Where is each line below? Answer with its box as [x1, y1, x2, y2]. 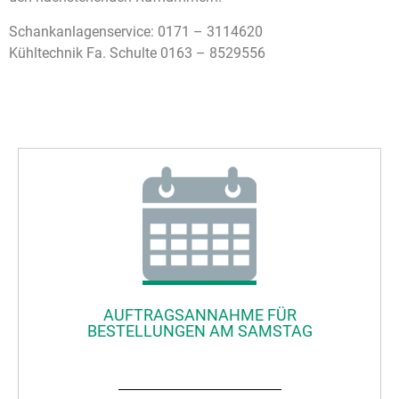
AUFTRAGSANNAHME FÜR [102, 305, 297, 325]
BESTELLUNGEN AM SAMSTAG [86, 322, 313, 341]
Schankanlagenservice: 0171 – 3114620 [9, 22, 263, 40]
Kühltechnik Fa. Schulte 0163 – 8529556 [9, 44, 265, 61]
